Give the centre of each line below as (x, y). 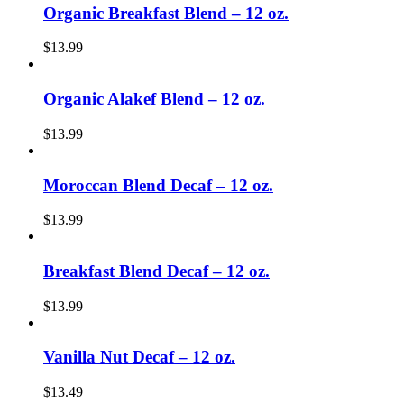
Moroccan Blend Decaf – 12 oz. (158, 185)
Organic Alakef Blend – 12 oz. (154, 99)
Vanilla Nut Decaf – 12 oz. (139, 357)
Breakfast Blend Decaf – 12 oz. (156, 271)
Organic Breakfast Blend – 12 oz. (166, 13)
